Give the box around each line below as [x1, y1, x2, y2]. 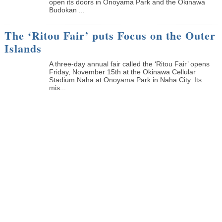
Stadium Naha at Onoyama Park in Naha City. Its [49, 75, 202, 84]
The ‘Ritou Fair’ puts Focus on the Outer [4, 27, 216, 44]
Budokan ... [49, 5, 85, 14]
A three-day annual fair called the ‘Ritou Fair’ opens [49, 59, 210, 68]
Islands [4, 40, 42, 56]
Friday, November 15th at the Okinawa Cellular [49, 67, 196, 76]
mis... [49, 83, 66, 92]
